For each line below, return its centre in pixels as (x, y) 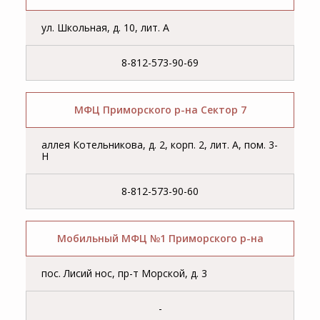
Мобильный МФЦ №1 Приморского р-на (160, 239)
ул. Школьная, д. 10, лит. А (106, 28)
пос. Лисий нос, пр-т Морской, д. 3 (125, 274)
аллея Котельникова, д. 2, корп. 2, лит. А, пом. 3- (160, 145)
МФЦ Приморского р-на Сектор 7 (160, 110)
